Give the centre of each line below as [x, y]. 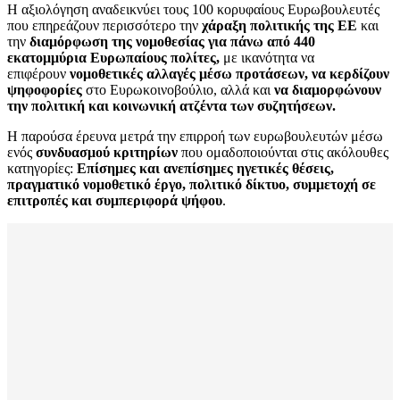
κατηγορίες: [42, 169]
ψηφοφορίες [45, 90]
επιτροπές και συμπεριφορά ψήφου [115, 201]
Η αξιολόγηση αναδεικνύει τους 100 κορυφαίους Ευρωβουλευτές [193, 10]
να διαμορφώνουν [328, 90]
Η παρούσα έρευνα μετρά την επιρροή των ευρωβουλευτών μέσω [195, 137]
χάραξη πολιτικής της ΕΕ [279, 26]
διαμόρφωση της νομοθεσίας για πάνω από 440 [172, 42]
